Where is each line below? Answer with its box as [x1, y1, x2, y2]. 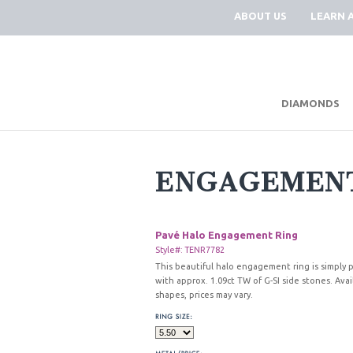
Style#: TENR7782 [155, 245, 225, 255]
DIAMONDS [281, 98, 340, 109]
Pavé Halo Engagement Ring [155, 229, 298, 240]
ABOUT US [234, 10, 287, 21]
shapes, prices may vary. [155, 290, 253, 299]
